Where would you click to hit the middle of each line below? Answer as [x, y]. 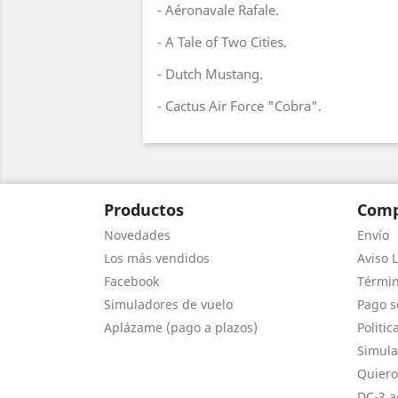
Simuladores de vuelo [168, 304]
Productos [144, 210]
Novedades [137, 235]
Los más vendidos [157, 258]
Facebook [131, 281]
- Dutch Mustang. [210, 74]
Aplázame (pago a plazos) [181, 327]
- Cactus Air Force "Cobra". [239, 106]
